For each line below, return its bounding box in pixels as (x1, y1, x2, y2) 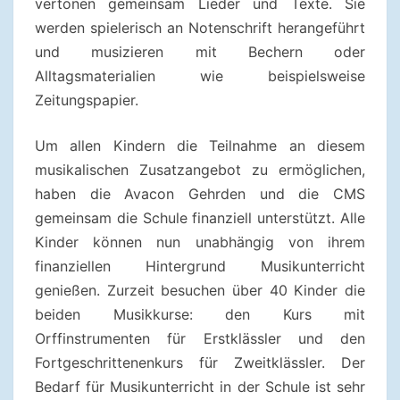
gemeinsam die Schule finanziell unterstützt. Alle (35, 209, 365, 228)
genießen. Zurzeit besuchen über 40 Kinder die (35, 281, 365, 300)
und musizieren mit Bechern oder (35, 43, 365, 62)
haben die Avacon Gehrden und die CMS (35, 185, 365, 204)
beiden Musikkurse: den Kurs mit (35, 305, 365, 324)
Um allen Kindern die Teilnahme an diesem (35, 137, 365, 155)
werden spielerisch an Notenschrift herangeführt (35, 19, 365, 37)
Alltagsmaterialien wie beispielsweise (35, 67, 365, 86)
